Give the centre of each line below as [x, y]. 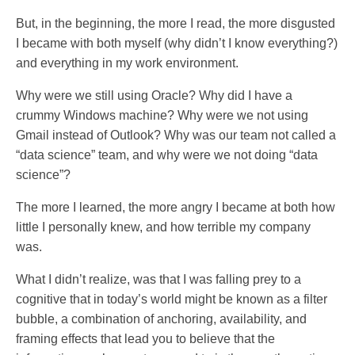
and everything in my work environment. [127, 63]
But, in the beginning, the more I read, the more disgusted [176, 23]
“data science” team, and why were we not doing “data [167, 155]
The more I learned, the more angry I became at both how [176, 207]
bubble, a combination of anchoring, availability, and [161, 319]
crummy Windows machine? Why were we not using [162, 115]
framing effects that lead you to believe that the [145, 338]
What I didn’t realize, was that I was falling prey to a [158, 279]
